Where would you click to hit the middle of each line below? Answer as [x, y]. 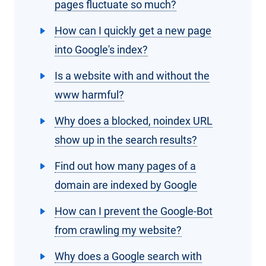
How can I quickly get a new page [133, 31]
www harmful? [89, 95]
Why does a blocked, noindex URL [134, 121]
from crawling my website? [118, 230]
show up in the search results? [126, 140]
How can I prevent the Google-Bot [134, 211]
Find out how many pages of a [125, 166]
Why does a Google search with [128, 256]
